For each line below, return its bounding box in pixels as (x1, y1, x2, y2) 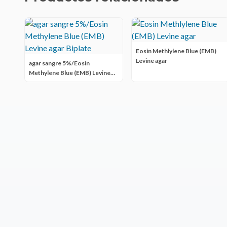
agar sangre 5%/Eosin (29, 59, 90, 67)
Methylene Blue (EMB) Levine (29, 69, 110, 77)
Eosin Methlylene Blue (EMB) (135, 47, 216, 55)
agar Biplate (29, 79, 62, 86)
